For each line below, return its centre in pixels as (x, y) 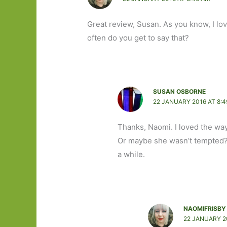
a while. (131, 155)
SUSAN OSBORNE (180, 92)
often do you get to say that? (138, 38)
